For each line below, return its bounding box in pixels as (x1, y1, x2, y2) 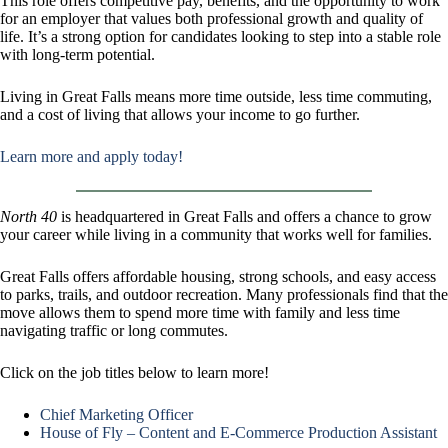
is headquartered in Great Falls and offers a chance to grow (57, 208, 432, 225)
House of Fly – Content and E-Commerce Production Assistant (40, 424, 437, 441)
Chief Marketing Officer (40, 406, 193, 423)
